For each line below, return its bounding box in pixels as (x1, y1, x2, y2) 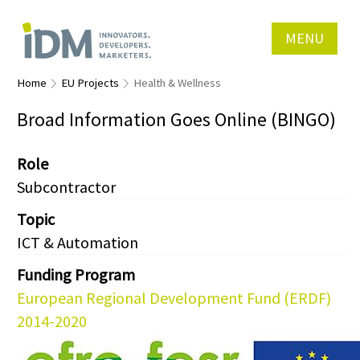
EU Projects (61, 76, 119, 90)
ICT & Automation (17, 232, 138, 253)
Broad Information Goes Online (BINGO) (17, 108, 336, 131)
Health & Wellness (133, 76, 221, 90)
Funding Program (17, 264, 135, 285)
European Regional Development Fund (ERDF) (17, 288, 331, 309)
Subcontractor (17, 177, 116, 198)
